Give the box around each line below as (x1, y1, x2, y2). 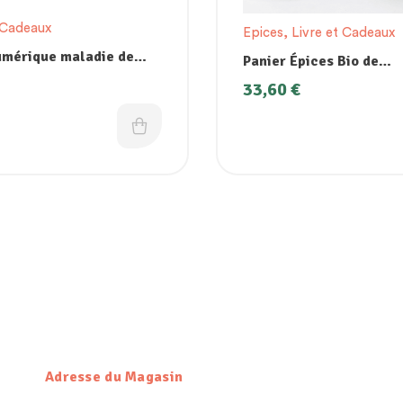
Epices (243, 26, 283, 40)
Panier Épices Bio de (243, 52, 379, 71)
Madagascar (243, 72, 325, 91)
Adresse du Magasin (44, 368, 184, 387)
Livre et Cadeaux (291, 26, 395, 40)
